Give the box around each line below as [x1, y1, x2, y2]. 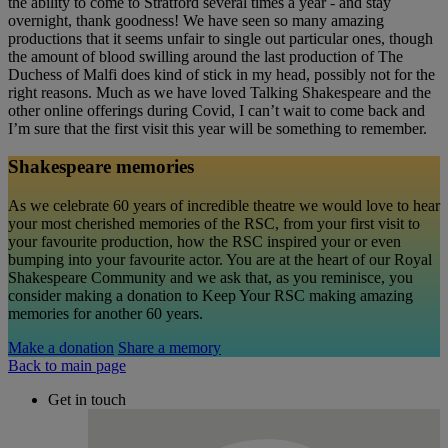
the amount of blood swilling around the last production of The [8, 47, 403, 65]
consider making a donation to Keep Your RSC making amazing [8, 286, 413, 304]
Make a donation [8, 338, 114, 356]
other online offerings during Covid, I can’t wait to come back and [8, 101, 425, 119]
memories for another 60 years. [8, 304, 203, 322]
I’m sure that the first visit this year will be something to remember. [8, 119, 427, 137]
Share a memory [118, 338, 221, 356]
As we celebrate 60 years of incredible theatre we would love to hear [8, 196, 440, 214]
